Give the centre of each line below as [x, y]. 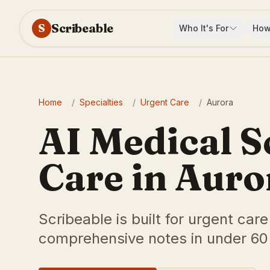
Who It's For [203, 28]
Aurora [220, 102]
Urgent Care [165, 102]
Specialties [101, 102]
